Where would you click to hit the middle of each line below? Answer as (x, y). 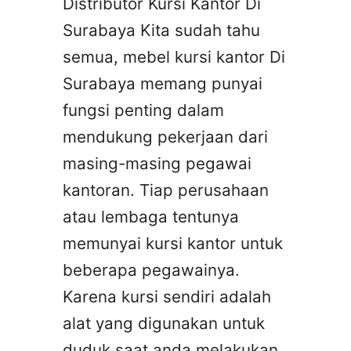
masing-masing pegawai (157, 163)
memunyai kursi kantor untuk (173, 243)
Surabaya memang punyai (163, 83)
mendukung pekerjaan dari (165, 136)
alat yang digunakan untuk (164, 323)
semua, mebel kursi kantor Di (174, 56)
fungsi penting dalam (143, 110)
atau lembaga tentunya (151, 216)
